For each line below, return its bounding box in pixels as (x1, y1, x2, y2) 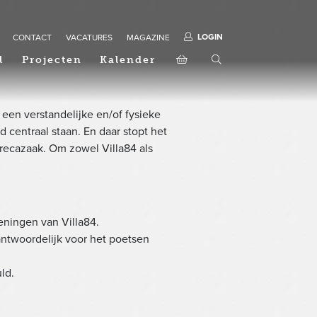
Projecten (21, 54, 82, 66)
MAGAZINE (127, 33, 170, 42)
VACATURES (66, 33, 113, 42)
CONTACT (13, 33, 52, 42)
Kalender (100, 54, 156, 66)
